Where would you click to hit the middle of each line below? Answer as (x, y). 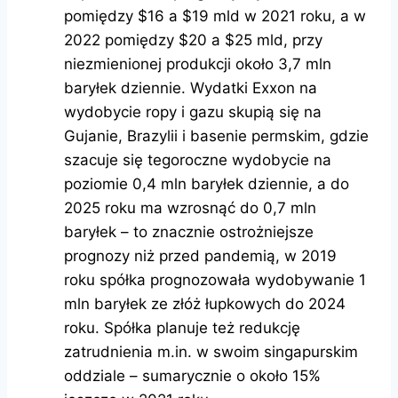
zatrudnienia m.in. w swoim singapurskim (211, 351)
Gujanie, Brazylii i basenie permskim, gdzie (216, 135)
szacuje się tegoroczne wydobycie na (198, 159)
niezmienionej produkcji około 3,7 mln (198, 64)
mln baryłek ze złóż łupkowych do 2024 (205, 303)
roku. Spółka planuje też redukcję (182, 327)
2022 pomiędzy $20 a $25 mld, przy (193, 40)
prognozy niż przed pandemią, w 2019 (200, 255)
